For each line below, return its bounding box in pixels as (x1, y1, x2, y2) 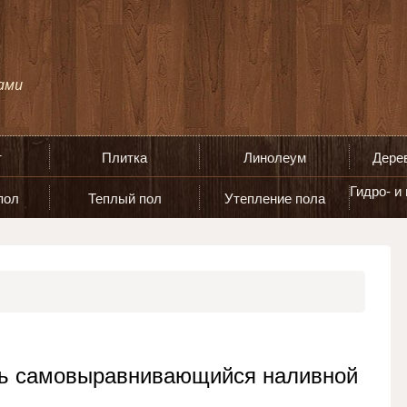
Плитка (102, 150, 147, 165)
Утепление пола (223, 191, 325, 206)
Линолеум (243, 150, 306, 165)
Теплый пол (87, 191, 162, 206)
